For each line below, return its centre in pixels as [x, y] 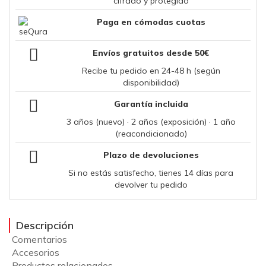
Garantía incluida [151, 104]
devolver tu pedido [151, 185]
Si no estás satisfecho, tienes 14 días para [151, 173]
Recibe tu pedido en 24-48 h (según [151, 71]
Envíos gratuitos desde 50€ [151, 53]
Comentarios [39, 240]
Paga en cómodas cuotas [151, 22]
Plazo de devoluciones [151, 155]
